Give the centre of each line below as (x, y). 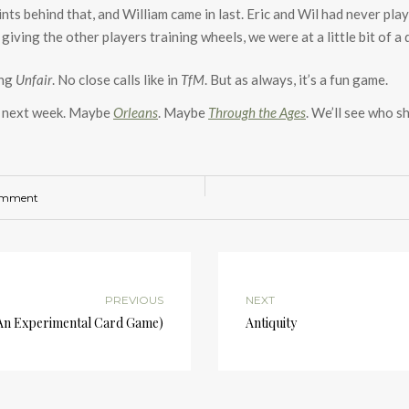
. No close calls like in (116, 79)
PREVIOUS (134, 300)
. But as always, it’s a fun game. (296, 79)
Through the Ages (257, 112)
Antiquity (271, 323)
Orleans (136, 112)
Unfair (34, 79)
